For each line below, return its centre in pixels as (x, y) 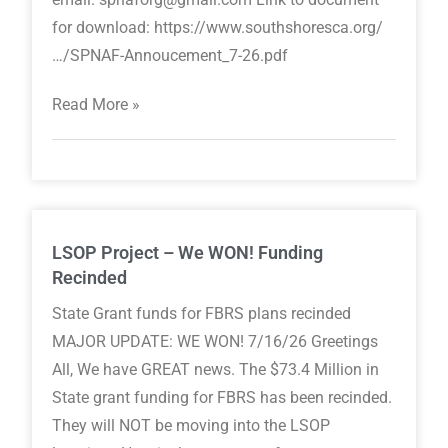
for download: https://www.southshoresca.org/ (218, 28)
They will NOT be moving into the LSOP (191, 426)
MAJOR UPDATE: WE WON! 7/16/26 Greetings (215, 342)
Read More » (96, 105)
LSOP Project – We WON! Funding (188, 253)
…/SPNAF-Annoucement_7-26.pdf (174, 56)
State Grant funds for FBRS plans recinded (202, 314)
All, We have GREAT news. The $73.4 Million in (216, 370)
